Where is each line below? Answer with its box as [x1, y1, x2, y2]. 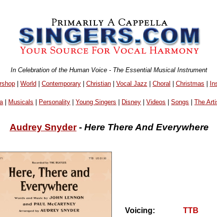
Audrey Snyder [9, 122, 77, 132]
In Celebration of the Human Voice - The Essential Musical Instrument [11, 66, 208, 74]
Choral [152, 79, 170, 87]
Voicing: [125, 206, 167, 215]
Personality [39, 98, 71, 106]
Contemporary [41, 79, 81, 87]
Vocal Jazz [116, 79, 147, 87]
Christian [86, 79, 111, 87]
